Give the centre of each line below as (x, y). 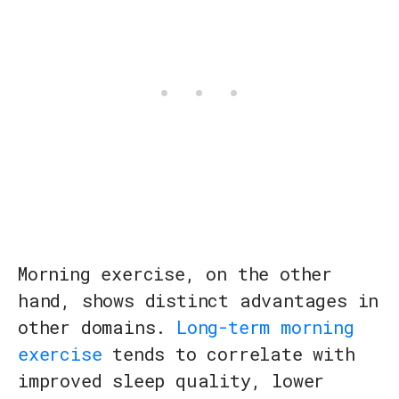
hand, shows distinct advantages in (199, 301)
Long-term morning (265, 327)
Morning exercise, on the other (175, 274)
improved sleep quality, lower (171, 381)
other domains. (98, 327)
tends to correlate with (228, 354)
